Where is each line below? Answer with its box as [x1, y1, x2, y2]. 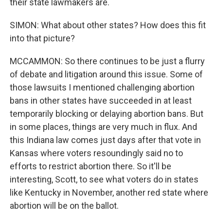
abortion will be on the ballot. [10, 200, 119, 211]
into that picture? [10, 33, 75, 43]
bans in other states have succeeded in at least [10, 95, 192, 106]
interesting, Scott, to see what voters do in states [10, 174, 199, 184]
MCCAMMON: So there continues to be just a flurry [10, 56, 205, 66]
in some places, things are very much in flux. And [10, 122, 197, 132]
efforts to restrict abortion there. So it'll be [10, 161, 171, 171]
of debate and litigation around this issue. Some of [10, 69, 203, 79]
